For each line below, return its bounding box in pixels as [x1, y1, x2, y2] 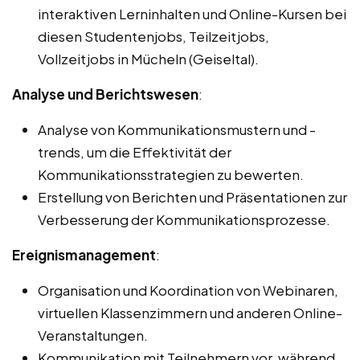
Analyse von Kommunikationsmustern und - [38, 121, 316, 139]
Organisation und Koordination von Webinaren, [38, 281, 338, 300]
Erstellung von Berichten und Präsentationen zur [38, 188, 347, 207]
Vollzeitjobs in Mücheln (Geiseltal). [38, 50, 259, 68]
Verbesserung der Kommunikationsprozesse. [38, 211, 330, 229]
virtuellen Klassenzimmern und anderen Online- [38, 304, 342, 322]
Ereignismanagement [12, 246, 156, 264]
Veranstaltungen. [38, 326, 148, 345]
